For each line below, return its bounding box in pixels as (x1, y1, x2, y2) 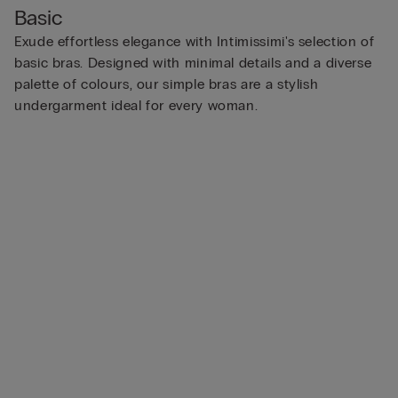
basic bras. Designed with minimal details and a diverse (14, 54, 372, 71)
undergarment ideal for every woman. (14, 97, 259, 114)
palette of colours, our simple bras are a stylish (14, 76, 319, 92)
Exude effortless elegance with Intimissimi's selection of (14, 33, 375, 50)
